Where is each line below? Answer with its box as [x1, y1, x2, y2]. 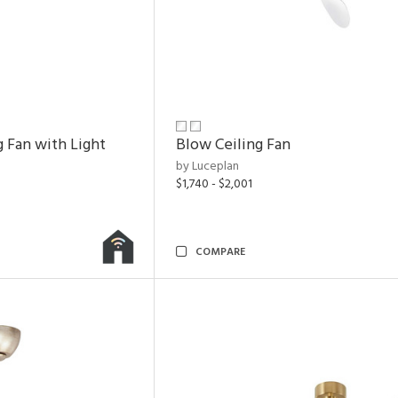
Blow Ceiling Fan [176, 132, 291, 158]
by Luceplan [176, 156, 239, 177]
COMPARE [195, 243, 245, 261]
